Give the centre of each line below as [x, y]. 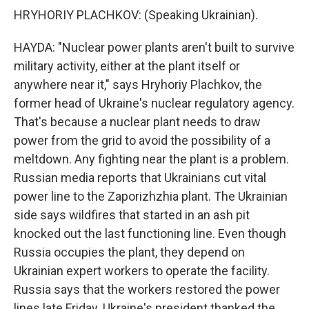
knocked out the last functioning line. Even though [150, 233]
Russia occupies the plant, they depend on [129, 252]
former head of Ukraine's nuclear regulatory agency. [154, 103]
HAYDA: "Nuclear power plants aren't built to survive [154, 47]
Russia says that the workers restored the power [147, 289]
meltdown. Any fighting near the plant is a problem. [151, 159]
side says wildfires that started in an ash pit [132, 215]
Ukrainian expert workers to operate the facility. [142, 271]
